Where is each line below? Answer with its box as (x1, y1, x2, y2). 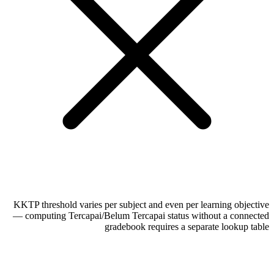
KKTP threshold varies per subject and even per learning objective (13, 199, 269, 210)
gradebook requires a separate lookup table (105, 221, 269, 232)
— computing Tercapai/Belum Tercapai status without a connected (13, 210, 269, 221)
